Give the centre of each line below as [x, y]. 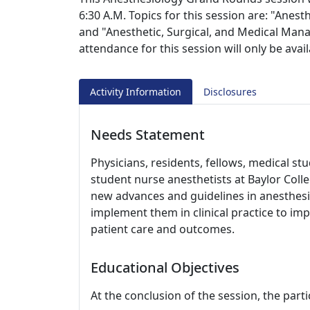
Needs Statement [148, 135]
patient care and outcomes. [163, 229]
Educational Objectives [165, 267]
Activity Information [136, 92]
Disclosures [230, 92]
